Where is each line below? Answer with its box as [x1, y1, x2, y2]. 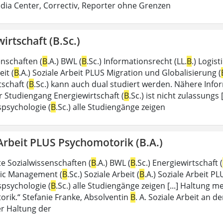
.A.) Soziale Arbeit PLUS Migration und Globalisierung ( [19, 67, 221, 78]
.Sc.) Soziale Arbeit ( [67, 168, 139, 180]
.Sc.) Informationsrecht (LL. [87, 55, 187, 67]
